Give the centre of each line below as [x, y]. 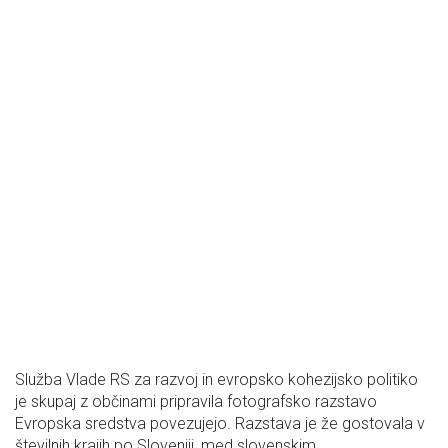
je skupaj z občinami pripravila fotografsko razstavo [196, 401]
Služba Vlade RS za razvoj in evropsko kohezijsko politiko [216, 379]
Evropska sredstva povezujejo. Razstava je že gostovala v [220, 423]
